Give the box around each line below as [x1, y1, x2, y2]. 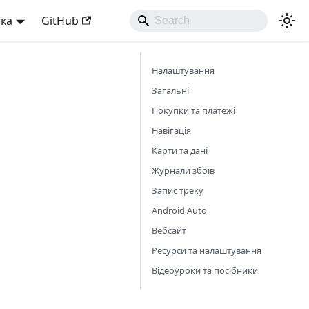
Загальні [152, 84, 189, 97]
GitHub [41, 13, 79, 28]
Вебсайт [152, 224, 186, 237]
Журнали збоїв [152, 164, 215, 177]
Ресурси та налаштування [152, 244, 261, 257]
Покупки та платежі [152, 104, 235, 117]
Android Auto [152, 204, 207, 217]
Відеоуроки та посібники [152, 264, 258, 277]
